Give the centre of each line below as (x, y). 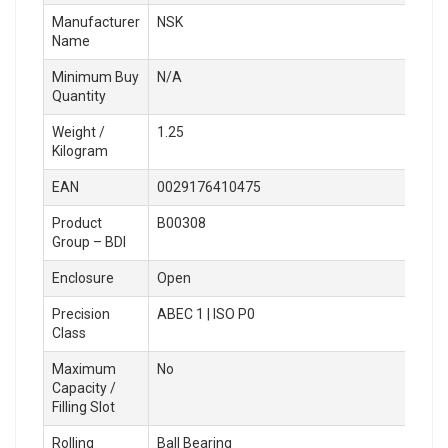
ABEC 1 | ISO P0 (206, 313)
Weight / (78, 131)
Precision (81, 313)
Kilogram (80, 150)
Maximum (84, 368)
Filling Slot (83, 406)
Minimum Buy (95, 76)
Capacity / (84, 387)
